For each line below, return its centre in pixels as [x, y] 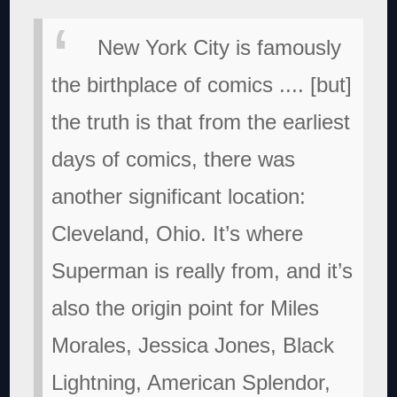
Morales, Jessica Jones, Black [193, 345]
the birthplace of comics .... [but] [202, 84]
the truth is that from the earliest [201, 121]
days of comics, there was [174, 159]
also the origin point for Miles [186, 307]
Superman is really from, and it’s [202, 270]
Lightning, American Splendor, [191, 382]
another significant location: [179, 196]
